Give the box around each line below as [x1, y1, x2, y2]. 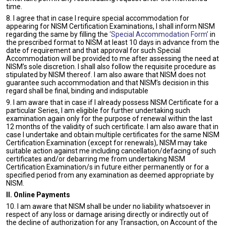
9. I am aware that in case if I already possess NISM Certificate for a [6, 98, 218, 106]
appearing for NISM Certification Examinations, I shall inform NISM [6, 22, 215, 30]
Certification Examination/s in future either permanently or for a [6, 163, 209, 171]
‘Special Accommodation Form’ [109, 30, 208, 38]
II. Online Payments [6, 191, 70, 199]
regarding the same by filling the [6, 30, 109, 38]
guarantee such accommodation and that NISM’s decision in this [6, 79, 209, 87]
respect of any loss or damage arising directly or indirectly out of [6, 210, 209, 218]
